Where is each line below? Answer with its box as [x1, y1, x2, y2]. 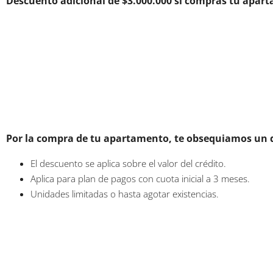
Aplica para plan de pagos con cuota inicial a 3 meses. [30, 172, 252, 185]
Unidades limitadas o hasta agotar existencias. [30, 188, 219, 200]
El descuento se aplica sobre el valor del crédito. [30, 157, 226, 169]
